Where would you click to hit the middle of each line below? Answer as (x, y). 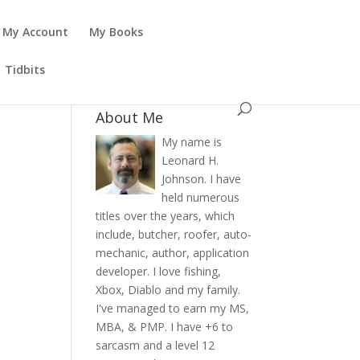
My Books (117, 32)
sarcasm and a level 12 (155, 345)
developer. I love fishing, (159, 271)
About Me (130, 117)
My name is (192, 142)
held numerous (201, 197)
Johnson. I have (202, 179)
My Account (36, 32)
